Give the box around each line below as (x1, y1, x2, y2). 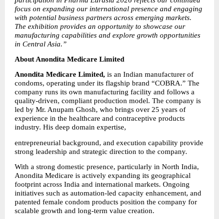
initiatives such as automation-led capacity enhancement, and (15, 189, 201, 197)
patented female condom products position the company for (15, 198, 197, 206)
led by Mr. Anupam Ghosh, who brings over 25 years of (15, 106, 186, 114)
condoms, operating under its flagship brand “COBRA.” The (15, 79, 199, 88)
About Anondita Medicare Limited (15, 55, 124, 64)
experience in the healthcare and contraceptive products (15, 114, 185, 123)
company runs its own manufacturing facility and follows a (15, 88, 195, 96)
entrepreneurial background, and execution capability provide (15, 138, 203, 147)
